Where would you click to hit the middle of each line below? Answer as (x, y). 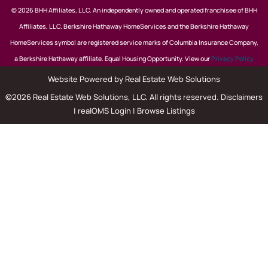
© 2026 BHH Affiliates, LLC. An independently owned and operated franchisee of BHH (134, 10)
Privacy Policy (232, 58)
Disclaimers (242, 97)
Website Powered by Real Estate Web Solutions (134, 79)
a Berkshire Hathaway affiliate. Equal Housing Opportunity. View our (113, 58)
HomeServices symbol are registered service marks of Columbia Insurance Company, (134, 42)
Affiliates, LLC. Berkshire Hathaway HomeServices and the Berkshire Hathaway (134, 26)
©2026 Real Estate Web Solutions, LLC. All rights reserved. (113, 97)
